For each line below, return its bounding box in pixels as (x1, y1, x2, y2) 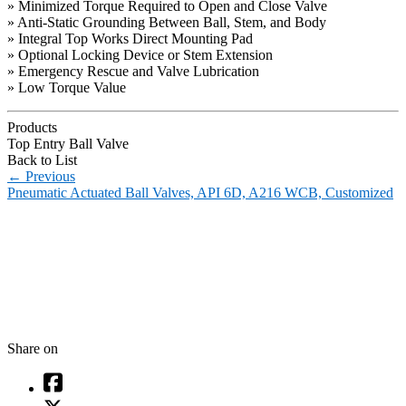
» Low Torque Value (7, 79, 126, 95)
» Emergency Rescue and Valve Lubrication (7, 63, 259, 79)
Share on (7, 340, 58, 356)
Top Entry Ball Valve (7, 135, 129, 151)
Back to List (7, 151, 77, 168)
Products (7, 119, 57, 135)
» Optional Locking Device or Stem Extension (7, 46, 273, 63)
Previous (22, 168, 75, 184)
